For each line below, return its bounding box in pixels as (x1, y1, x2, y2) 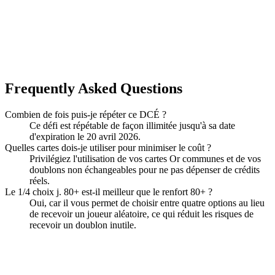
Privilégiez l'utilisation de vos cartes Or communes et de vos (29, 153, 261, 164)
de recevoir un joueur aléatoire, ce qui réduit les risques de (29, 208, 254, 219)
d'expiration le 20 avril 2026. (29, 131, 141, 142)
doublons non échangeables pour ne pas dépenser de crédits (29, 164, 260, 175)
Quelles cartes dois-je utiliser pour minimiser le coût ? (5, 142, 211, 153)
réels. (29, 175, 50, 186)
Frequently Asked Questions (5, 80, 182, 96)
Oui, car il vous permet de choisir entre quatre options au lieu (29, 197, 265, 208)
